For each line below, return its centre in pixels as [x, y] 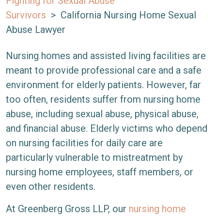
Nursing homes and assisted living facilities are [106, 56]
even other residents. [51, 186]
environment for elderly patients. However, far [103, 85]
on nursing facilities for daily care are [84, 143]
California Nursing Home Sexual [128, 15]
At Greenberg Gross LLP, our [67, 209]
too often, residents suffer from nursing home [103, 99]
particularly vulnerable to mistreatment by [94, 157]
